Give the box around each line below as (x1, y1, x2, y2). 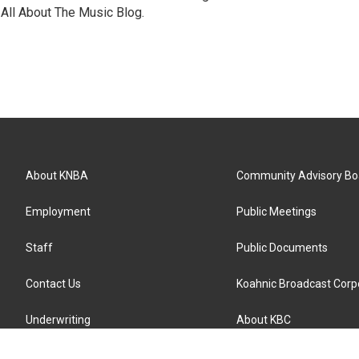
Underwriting (26, 313, 91, 326)
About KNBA (26, 168, 88, 182)
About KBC (236, 313, 292, 326)
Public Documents (236, 240, 329, 254)
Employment (26, 204, 91, 218)
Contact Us (26, 276, 81, 290)
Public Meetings (236, 204, 317, 218)
